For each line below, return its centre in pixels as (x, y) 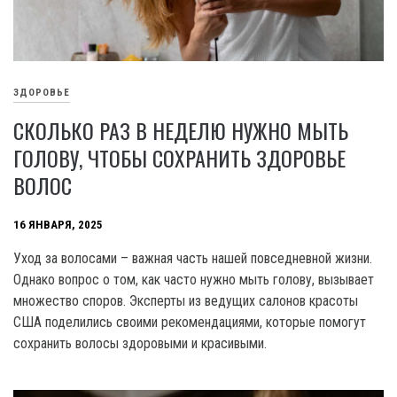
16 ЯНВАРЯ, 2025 (58, 225)
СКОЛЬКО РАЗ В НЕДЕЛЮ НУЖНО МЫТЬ (181, 131)
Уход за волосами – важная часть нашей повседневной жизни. (193, 259)
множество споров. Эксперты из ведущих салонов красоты (186, 301)
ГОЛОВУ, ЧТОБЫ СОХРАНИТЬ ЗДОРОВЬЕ (179, 158)
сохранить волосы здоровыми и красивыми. (142, 344)
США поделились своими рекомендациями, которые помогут (190, 323)
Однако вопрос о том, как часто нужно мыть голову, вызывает (194, 280)
